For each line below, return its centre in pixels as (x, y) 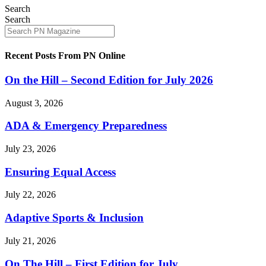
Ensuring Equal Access (60, 172)
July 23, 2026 (30, 149)
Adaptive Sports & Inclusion (74, 218)
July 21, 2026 (30, 240)
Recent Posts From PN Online (65, 55)
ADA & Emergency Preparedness (86, 126)
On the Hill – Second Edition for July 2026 (109, 80)
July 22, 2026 (30, 195)
